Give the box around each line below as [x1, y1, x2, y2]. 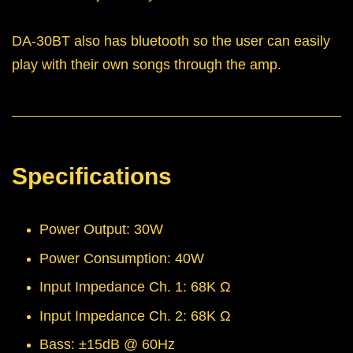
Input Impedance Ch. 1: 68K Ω [39, 279, 231, 295]
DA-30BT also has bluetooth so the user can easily [12, 33, 330, 50]
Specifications [12, 163, 172, 190]
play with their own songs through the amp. [12, 57, 281, 73]
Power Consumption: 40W [39, 250, 204, 266]
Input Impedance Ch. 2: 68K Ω [39, 307, 231, 324]
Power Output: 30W [39, 221, 163, 238]
